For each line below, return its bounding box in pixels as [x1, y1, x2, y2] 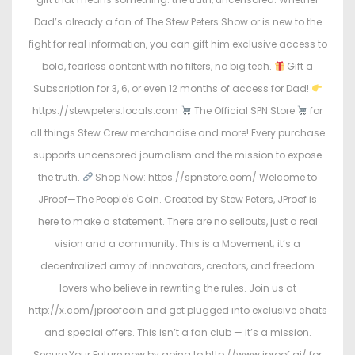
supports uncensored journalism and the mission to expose [33, 148, 322, 162]
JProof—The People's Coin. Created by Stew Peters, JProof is [38, 193, 317, 207]
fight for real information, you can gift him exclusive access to [28, 37, 327, 52]
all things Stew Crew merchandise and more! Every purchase [30, 126, 325, 140]
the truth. [37, 170, 82, 185]
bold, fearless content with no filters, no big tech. [41, 59, 274, 74]
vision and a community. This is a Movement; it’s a [55, 237, 300, 251]
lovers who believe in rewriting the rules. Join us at [59, 281, 296, 296]
